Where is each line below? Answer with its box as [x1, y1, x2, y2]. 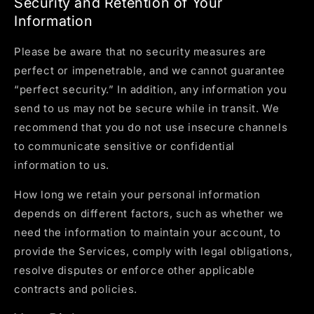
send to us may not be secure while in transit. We [14, 101, 280, 115]
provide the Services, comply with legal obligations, [14, 244, 293, 258]
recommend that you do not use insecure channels [14, 120, 288, 134]
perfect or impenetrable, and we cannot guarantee [14, 63, 285, 77]
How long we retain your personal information [14, 187, 261, 201]
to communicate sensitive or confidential [14, 139, 235, 153]
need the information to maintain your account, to [14, 225, 281, 239]
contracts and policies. [14, 282, 137, 296]
